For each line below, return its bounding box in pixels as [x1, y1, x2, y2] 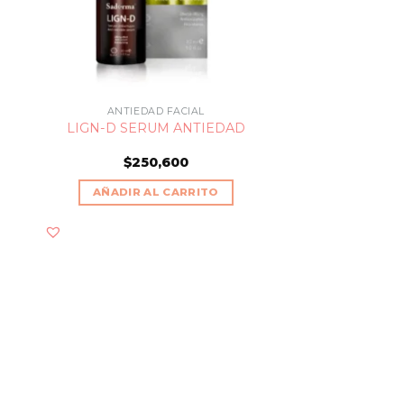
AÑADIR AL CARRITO [92, 185, 219, 198]
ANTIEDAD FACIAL [106, 105, 205, 117]
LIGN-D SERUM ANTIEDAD [66, 120, 245, 137]
